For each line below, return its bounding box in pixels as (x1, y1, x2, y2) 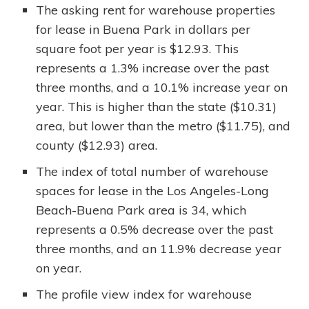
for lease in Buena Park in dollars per (36, 21, 251, 37)
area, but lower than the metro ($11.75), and (36, 118, 291, 134)
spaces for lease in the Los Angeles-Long (36, 183, 270, 199)
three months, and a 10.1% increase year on (36, 79, 288, 95)
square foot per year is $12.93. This (36, 41, 239, 57)
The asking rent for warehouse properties (36, 2, 276, 18)
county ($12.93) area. (36, 137, 158, 153)
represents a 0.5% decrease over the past (36, 221, 274, 237)
